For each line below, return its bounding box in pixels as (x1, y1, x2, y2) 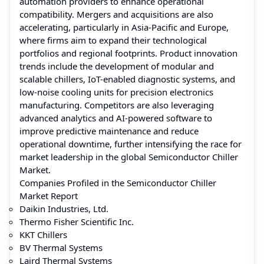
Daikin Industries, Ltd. (19, 202, 108, 214)
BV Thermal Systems (19, 241, 103, 253)
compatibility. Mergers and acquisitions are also (19, 8, 213, 20)
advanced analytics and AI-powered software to (19, 111, 212, 124)
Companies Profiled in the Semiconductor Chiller (19, 176, 216, 189)
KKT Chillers (19, 228, 67, 240)
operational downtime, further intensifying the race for (19, 137, 242, 150)
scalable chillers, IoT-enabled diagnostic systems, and (19, 72, 235, 85)
